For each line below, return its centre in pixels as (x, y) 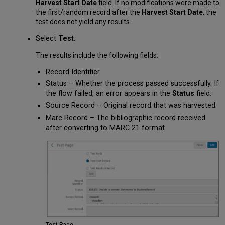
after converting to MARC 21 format (105, 128)
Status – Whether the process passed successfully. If (133, 84)
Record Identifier (73, 72)
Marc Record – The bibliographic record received (126, 118)
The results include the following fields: (97, 55)
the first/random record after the (88, 12)
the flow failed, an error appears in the (109, 94)
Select (47, 38)
